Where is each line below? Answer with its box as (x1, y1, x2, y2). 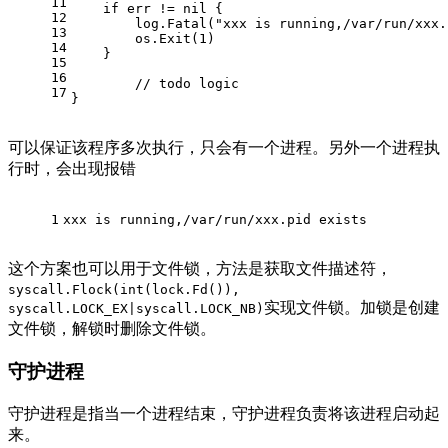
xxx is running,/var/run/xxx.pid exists (63, 212, 367, 228)
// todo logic (135, 76, 239, 92)
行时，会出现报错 (8, 160, 136, 178)
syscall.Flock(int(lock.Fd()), (8, 282, 240, 298)
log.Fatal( (71, 16, 215, 32)
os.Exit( (71, 31, 199, 47)
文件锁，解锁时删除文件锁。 (8, 320, 216, 338)
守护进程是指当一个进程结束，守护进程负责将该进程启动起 (8, 404, 440, 422)
